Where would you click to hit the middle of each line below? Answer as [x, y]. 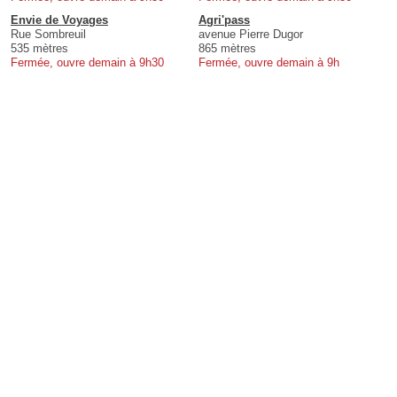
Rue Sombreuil [48, 35]
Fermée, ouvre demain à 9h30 [87, 63]
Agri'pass [224, 20]
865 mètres [227, 49]
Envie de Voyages [59, 20]
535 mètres [39, 49]
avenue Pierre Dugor [251, 35]
